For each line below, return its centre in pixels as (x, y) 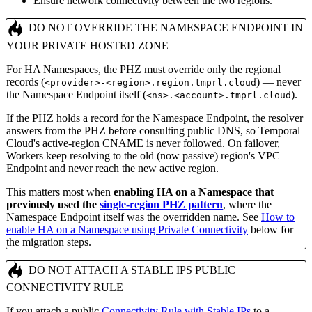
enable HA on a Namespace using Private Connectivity (127, 229)
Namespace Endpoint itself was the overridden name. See (134, 217)
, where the (247, 204)
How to (278, 217)
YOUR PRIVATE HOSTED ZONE (87, 45)
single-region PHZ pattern (161, 204)
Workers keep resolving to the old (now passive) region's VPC (143, 155)
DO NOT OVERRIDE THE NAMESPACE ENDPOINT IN (165, 28)
